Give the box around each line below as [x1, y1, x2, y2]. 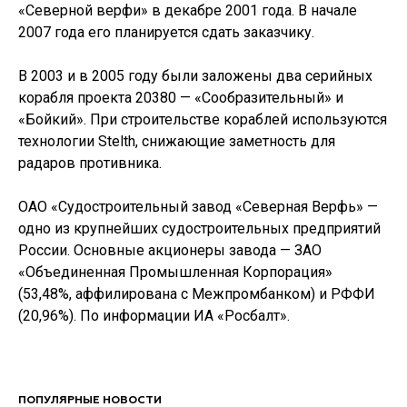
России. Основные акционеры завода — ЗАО [18, 242, 322, 259]
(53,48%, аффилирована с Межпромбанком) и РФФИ [18, 285, 375, 303]
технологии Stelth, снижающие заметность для [18, 133, 335, 150]
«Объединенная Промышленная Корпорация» [18, 263, 333, 281]
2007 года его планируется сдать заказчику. [18, 24, 314, 41]
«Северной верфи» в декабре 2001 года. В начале [18, 2, 357, 19]
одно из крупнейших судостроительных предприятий [18, 220, 381, 237]
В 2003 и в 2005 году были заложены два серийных [18, 67, 372, 84]
